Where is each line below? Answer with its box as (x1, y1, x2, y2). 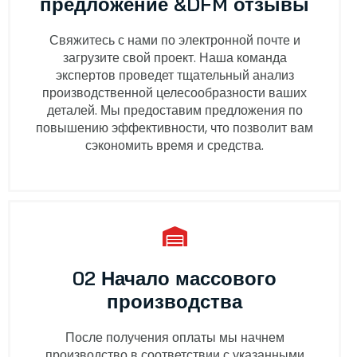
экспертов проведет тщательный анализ (55, 65, 294, 84)
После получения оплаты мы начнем (65, 328, 284, 347)
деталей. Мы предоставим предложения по (46, 100, 303, 120)
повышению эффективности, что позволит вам (36, 118, 313, 137)
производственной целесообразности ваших (42, 83, 307, 102)
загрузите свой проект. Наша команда (62, 48, 287, 67)
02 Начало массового (73, 265, 277, 290)
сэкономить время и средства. (85, 135, 264, 155)
